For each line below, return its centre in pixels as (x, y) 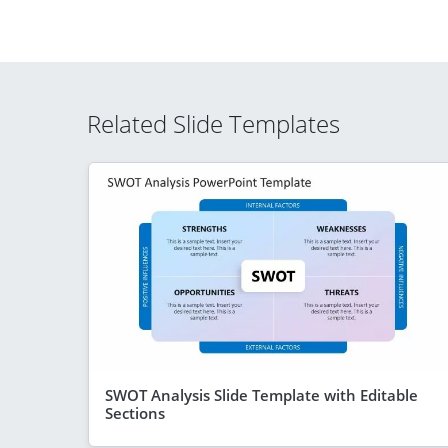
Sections (135, 412)
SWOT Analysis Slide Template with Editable (261, 394)
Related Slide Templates (213, 123)
